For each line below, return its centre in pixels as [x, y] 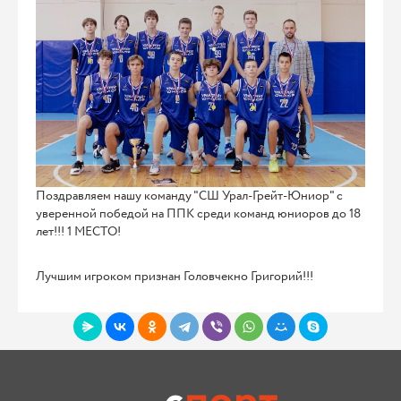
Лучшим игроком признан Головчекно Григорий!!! [175, 277]
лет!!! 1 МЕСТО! [78, 232]
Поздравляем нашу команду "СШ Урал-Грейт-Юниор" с [189, 196]
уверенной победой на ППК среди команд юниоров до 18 [198, 214]
